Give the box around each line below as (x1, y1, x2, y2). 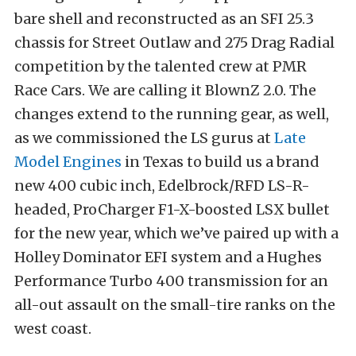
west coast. (14, 319, 91, 338)
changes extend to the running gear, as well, (14, 105, 329, 123)
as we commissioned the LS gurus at (14, 129, 274, 147)
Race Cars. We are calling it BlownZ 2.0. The (14, 81, 316, 99)
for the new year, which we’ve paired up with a (14, 224, 339, 242)
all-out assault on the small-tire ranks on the (14, 296, 335, 314)
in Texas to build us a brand (122, 153, 319, 171)
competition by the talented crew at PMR (14, 57, 307, 75)
